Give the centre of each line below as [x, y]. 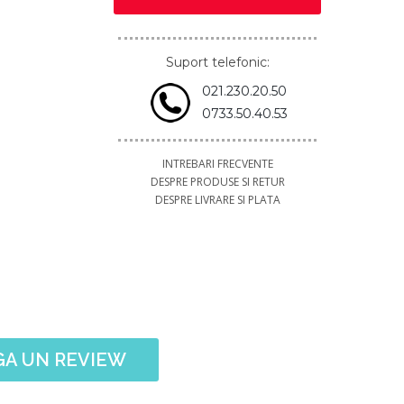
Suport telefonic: [217, 62]
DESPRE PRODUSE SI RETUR [217, 182]
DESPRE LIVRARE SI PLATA [217, 200]
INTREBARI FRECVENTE [217, 164]
